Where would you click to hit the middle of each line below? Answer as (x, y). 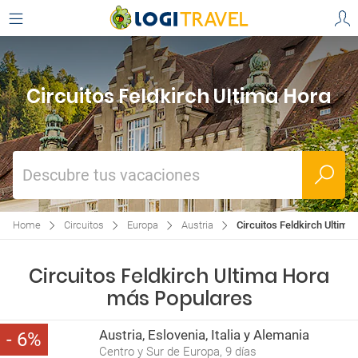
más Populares (179, 298)
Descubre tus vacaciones (111, 175)
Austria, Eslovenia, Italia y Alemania (204, 335)
